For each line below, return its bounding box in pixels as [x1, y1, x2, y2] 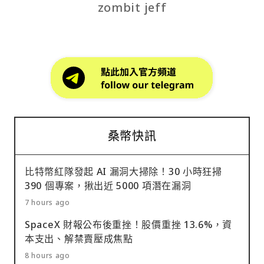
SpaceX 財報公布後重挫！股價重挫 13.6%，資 [25, 218, 232, 232]
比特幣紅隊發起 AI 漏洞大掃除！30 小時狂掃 [25, 165, 222, 179]
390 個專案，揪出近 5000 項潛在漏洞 [25, 179, 192, 193]
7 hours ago [25, 197, 70, 208]
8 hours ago [25, 250, 70, 261]
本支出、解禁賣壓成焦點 [25, 232, 133, 246]
